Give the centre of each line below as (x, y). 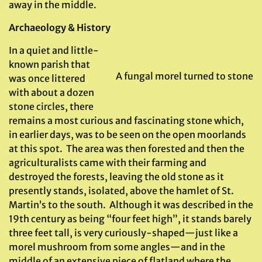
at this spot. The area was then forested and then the (127, 149)
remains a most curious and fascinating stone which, (126, 120)
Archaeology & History (60, 27)
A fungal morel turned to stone (185, 76)
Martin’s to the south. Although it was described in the (131, 205)
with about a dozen (51, 92)
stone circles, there (51, 106)
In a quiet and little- (54, 50)
